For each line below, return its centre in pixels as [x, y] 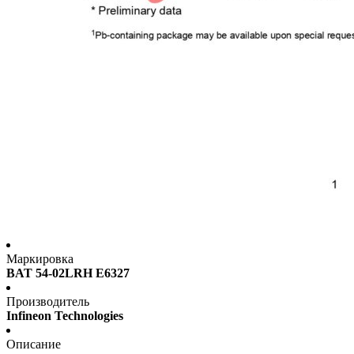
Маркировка [40, 259]
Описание [34, 345]
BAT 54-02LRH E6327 [68, 273]
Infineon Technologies [65, 316]
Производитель [48, 302]
